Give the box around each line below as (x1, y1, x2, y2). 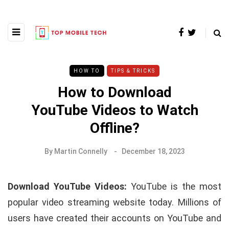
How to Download (57, 83, 172, 101)
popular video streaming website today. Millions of (8, 196, 221, 208)
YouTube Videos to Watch (31, 101, 198, 119)
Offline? (89, 119, 140, 136)
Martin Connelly (54, 147, 107, 155)
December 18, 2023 (121, 147, 185, 155)
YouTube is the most (131, 180, 221, 192)
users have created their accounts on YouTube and (8, 212, 221, 223)
